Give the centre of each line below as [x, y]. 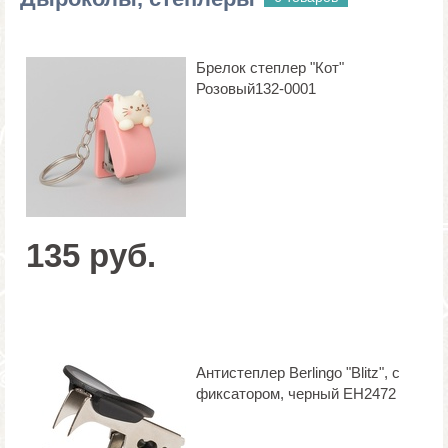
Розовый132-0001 [256, 88]
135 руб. [91, 255]
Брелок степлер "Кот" [270, 67]
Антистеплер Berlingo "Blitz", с [298, 372]
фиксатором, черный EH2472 [296, 393]
